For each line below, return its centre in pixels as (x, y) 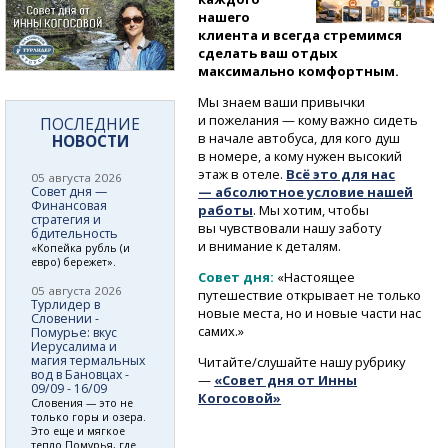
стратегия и (66, 219)
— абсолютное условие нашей (306, 191)
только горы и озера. (88, 416)
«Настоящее (315, 276)
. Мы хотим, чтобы (311, 209)
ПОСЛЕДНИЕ (90, 123)
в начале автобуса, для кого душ (299, 137)
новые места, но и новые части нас (310, 312)
